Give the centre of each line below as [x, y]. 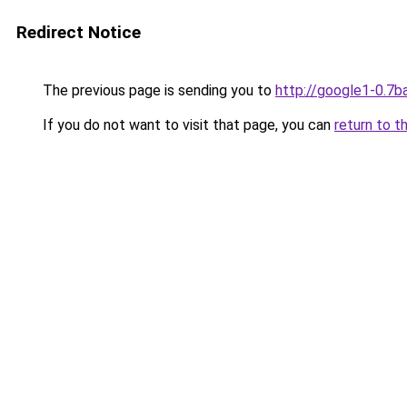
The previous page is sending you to [157, 90]
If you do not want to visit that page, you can [187, 125]
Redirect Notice [79, 32]
